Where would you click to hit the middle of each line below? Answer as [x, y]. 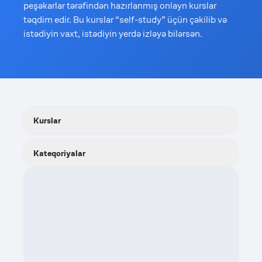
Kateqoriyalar [59, 153]
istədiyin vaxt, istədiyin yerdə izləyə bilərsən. [113, 34]
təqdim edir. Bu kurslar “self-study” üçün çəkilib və [125, 20]
